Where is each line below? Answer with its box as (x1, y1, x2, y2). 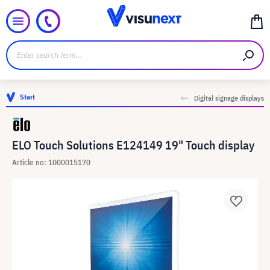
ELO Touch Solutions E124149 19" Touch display (12, 137, 254, 153)
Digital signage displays (194, 93, 264, 102)
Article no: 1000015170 (12, 157, 90, 168)
